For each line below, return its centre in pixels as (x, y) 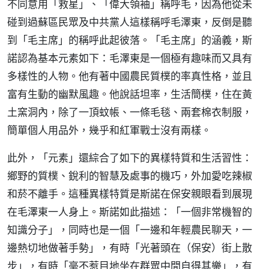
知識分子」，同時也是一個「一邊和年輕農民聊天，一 (130, 230)
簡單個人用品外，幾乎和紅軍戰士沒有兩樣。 (109, 130)
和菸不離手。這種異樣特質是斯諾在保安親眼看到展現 (130, 194)
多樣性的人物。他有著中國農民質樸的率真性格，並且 (130, 76)
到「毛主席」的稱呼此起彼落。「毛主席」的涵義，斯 (130, 40)
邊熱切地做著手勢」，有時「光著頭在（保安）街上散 (130, 248)
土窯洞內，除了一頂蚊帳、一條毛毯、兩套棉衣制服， (130, 112)
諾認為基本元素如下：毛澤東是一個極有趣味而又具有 (130, 58)
